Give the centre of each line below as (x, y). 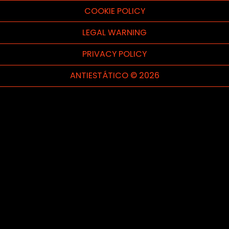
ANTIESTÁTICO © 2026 (114, 76)
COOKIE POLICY (114, 11)
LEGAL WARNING (114, 32)
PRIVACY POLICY (114, 54)
